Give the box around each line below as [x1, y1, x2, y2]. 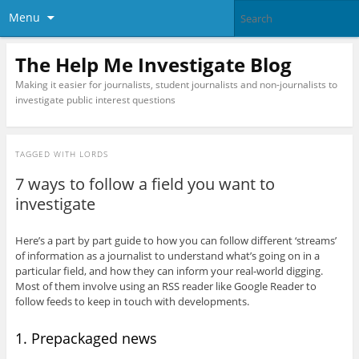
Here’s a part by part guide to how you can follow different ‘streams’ [14, 233, 337, 248]
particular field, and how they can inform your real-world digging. [14, 264, 323, 279]
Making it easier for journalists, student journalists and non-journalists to [14, 77, 337, 91]
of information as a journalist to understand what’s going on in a [14, 248, 320, 264]
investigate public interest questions [14, 92, 175, 107]
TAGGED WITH [14, 148, 79, 160]
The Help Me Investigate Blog [14, 50, 292, 78]
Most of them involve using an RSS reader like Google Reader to [14, 279, 317, 294]
